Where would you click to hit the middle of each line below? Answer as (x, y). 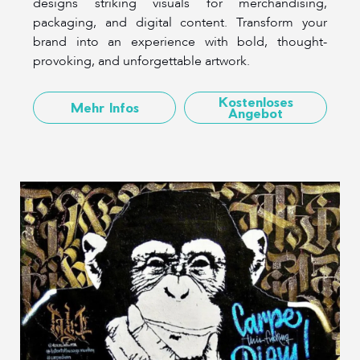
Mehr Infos (104, 107)
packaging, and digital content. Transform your (180, 22)
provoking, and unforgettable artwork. (141, 61)
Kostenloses (256, 101)
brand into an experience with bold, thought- (180, 41)
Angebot (256, 112)
